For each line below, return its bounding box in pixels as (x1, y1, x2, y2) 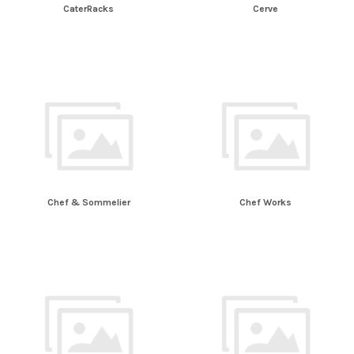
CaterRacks (63, 3, 114, 15)
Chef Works (239, 197, 292, 209)
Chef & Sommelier (47, 197, 130, 209)
